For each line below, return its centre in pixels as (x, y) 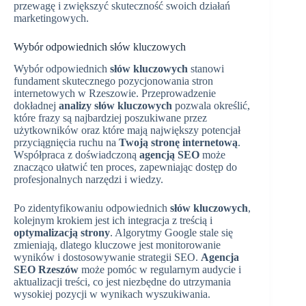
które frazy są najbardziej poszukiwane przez (110, 118)
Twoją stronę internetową (178, 143)
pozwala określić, (211, 106)
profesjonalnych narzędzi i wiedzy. (88, 180)
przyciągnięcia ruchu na (66, 143)
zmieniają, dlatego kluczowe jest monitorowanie (117, 245)
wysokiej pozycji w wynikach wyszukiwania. (112, 294)
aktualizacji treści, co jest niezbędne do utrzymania (122, 282)
